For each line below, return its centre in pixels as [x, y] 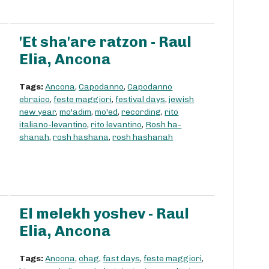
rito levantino [116, 125]
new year [38, 112]
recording [141, 112]
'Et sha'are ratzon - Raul [106, 42]
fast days [122, 259]
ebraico [35, 100]
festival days [141, 100]
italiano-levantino [53, 125]
